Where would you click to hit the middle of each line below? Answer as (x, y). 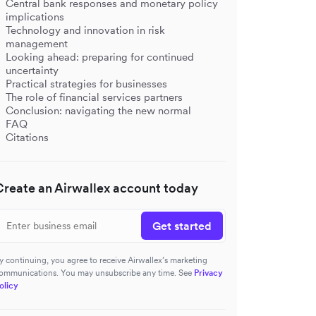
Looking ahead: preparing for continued (100, 56)
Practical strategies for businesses (86, 83)
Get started (182, 225)
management (37, 43)
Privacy (208, 272)
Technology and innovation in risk (85, 30)
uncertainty (32, 70)
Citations (27, 137)
